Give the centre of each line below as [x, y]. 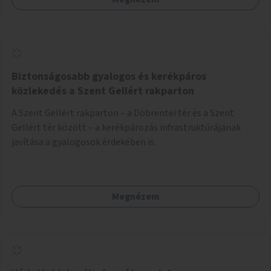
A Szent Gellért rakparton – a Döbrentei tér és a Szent [123, 113]
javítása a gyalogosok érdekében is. [84, 142]
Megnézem [135, 196]
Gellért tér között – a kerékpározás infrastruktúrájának [126, 127]
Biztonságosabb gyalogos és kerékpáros [109, 76]
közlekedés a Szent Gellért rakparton [103, 91]
